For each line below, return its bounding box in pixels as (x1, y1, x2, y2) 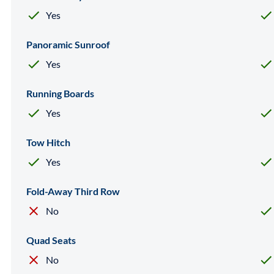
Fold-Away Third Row (26, 185, 120, 197)
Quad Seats (26, 234, 76, 246)
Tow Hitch (26, 136, 70, 148)
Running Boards (26, 87, 94, 99)
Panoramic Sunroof (26, 38, 110, 50)
